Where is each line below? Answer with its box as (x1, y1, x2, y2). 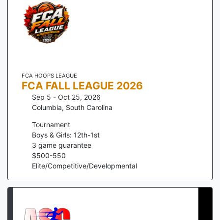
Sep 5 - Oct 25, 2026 (32, 93, 101, 102)
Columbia (32, 103, 62, 112)
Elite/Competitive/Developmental (32, 162, 137, 170)
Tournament (32, 120, 70, 129)
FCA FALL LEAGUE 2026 (21, 80, 143, 92)
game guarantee (36, 141, 91, 150)
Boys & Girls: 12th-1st (32, 131, 100, 139)
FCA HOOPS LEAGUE (21, 72, 77, 80)
